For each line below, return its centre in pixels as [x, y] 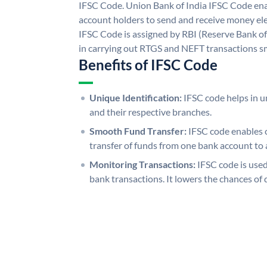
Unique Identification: [136, 97]
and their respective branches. [150, 111]
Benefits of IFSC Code [148, 64]
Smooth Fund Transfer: [138, 131]
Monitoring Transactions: [142, 164]
